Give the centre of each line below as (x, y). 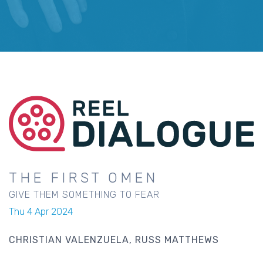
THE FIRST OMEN (84, 178)
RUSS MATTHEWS (177, 240)
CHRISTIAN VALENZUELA (69, 240)
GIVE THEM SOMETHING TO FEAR (84, 194)
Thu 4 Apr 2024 (41, 211)
